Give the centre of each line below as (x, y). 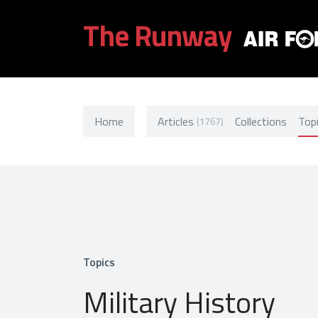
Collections (261, 121)
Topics (99, 262)
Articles (176, 121)
